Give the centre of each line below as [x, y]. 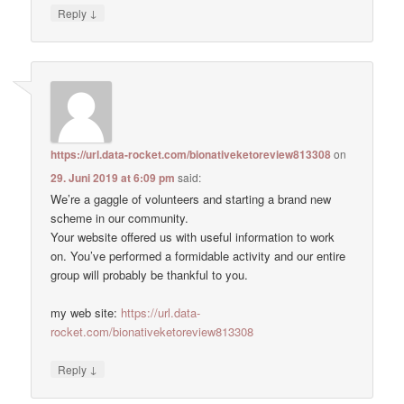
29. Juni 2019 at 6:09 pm [113, 178]
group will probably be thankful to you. [150, 275]
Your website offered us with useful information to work [193, 237]
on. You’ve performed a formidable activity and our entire [198, 256]
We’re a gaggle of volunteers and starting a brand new [191, 199]
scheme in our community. [120, 218]
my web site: [86, 313]
